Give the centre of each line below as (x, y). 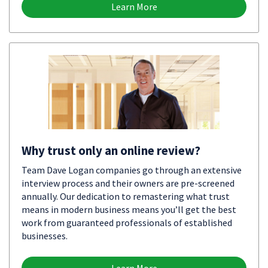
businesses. (45, 236)
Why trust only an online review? (111, 150)
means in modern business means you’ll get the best (129, 209)
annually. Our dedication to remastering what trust (126, 196)
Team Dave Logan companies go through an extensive (132, 170)
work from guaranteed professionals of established (127, 223)
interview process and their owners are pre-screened (128, 183)
